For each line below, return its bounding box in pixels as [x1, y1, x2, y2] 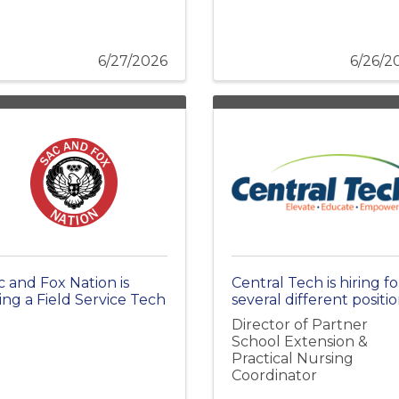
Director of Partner [232, 315, 368, 333]
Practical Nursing [232, 349, 354, 367]
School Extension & [232, 332, 368, 350]
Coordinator [232, 366, 317, 384]
